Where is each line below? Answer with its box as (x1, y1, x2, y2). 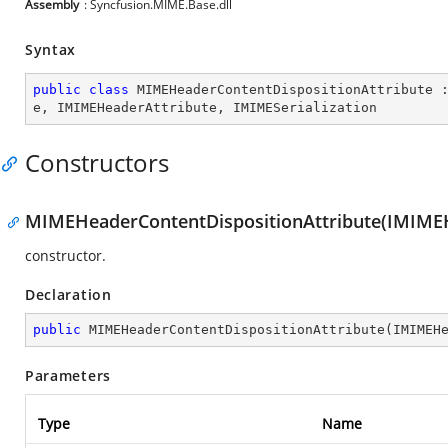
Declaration (25, 285, 112, 304)
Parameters (25, 366, 111, 385)
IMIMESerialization (233, 100, 377, 115)
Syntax (25, 40, 77, 59)
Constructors (25, 146, 169, 179)
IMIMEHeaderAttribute (57, 100, 217, 115)
